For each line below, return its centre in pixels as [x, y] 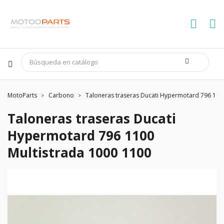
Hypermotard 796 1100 [81, 135]
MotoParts [22, 95]
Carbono [61, 95]
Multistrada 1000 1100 [79, 152]
